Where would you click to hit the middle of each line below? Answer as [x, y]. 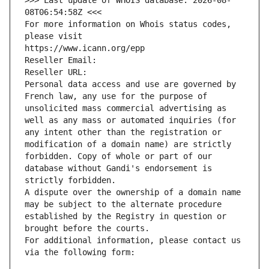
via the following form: [80, 252]
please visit [53, 36]
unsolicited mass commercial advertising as [125, 108]
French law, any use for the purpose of [116, 96]
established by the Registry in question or [125, 216]
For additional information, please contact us [133, 240]
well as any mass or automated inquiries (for [130, 120]
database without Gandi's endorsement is [118, 168]
